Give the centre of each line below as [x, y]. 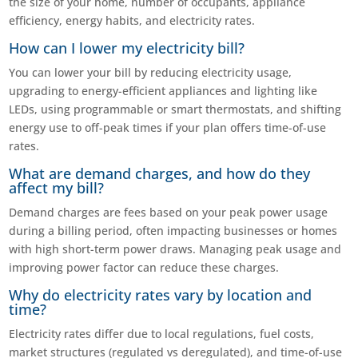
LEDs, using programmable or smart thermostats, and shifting [175, 109]
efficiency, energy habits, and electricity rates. [132, 21]
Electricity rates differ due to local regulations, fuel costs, [162, 334]
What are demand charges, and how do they [160, 174]
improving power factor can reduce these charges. [144, 268]
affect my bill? [57, 188]
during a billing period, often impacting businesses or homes [173, 231]
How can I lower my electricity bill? [127, 48]
